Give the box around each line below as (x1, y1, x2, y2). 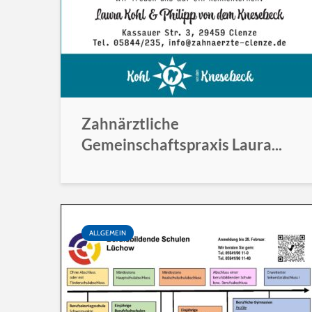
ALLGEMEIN (89, 228, 126, 237)
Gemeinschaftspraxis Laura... (81, 135, 282, 154)
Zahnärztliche (81, 114, 179, 133)
